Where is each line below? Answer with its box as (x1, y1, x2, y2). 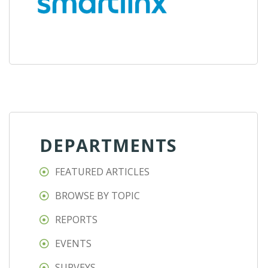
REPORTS (55, 213, 98, 227)
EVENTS (55, 237, 92, 251)
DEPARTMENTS (39, 133, 177, 157)
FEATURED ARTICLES (55, 165, 150, 179)
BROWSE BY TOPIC (55, 189, 140, 203)
